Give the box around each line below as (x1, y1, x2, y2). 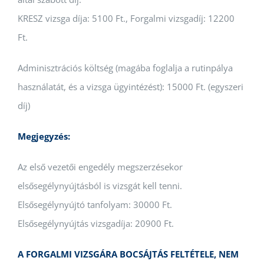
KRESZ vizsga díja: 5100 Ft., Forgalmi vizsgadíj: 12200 (18, 12, 235, 24)
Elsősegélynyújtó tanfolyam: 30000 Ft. (18, 198, 172, 210)
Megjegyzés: (18, 130, 70, 142)
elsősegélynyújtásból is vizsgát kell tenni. (18, 179, 182, 192)
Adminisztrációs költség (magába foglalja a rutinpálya (18, 61, 233, 74)
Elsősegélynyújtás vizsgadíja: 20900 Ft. (18, 217, 174, 229)
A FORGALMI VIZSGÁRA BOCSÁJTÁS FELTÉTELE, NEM (18, 247, 239, 260)
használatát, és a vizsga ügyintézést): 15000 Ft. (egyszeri (18, 80, 243, 93)
